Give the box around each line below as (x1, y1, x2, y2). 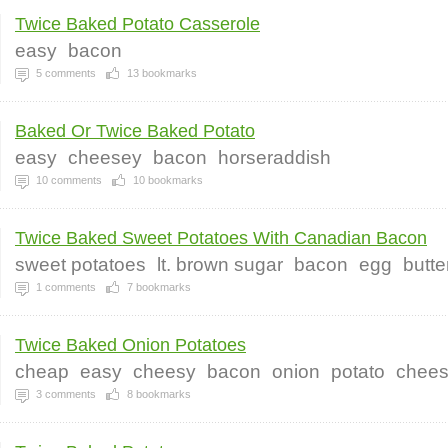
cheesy (133, 361, 196, 382)
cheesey (68, 147, 142, 168)
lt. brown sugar (157, 254, 283, 275)
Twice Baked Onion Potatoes (15, 335, 246, 355)
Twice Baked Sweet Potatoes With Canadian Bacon (15, 228, 427, 248)
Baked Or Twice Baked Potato (15, 121, 255, 141)
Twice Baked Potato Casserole (15, 14, 260, 34)
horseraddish (218, 147, 331, 168)
